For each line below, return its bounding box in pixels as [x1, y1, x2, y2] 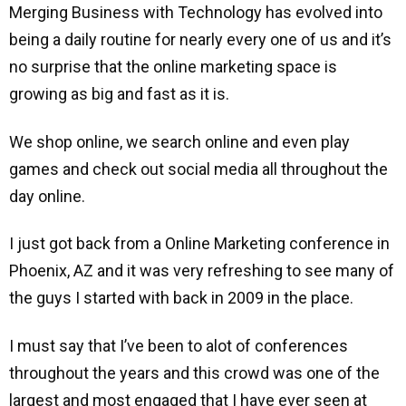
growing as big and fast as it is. [9, 84, 229, 104]
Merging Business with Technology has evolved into [9, 3, 382, 23]
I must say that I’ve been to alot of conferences [9, 335, 348, 355]
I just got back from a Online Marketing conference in [9, 234, 390, 254]
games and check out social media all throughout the [9, 159, 388, 179]
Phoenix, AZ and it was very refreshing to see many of [9, 261, 394, 281]
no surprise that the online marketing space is [9, 57, 337, 77]
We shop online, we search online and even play [9, 131, 350, 151]
